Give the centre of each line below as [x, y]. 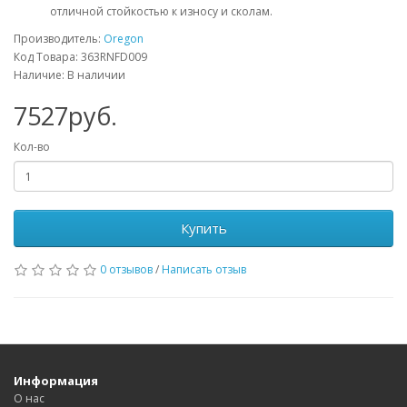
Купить [203, 228]
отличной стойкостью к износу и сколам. [163, 12]
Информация [56, 381]
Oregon [124, 39]
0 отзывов [126, 270]
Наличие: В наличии [69, 75]
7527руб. [65, 116]
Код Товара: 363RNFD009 [80, 57]
